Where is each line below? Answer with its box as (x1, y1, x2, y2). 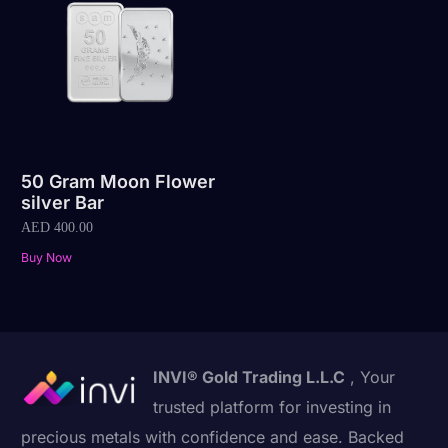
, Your (345, 366, 396, 387)
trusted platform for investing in (153, 396, 392, 417)
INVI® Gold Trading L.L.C (153, 366, 346, 387)
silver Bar (21, 192, 105, 214)
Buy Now (21, 249, 73, 265)
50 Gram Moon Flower (21, 171, 216, 193)
